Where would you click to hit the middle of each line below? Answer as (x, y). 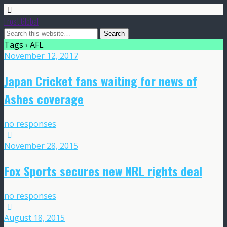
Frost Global (21, 21)
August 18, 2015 (34, 218)
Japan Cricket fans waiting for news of (101, 80)
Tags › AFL (24, 45)
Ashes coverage (44, 99)
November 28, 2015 (41, 146)
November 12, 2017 (41, 56)
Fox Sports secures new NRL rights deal (103, 171)
